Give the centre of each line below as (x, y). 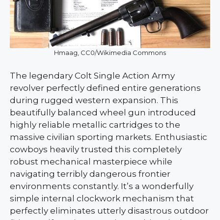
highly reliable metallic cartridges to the (95, 125)
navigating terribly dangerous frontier (90, 174)
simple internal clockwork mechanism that (102, 199)
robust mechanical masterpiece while (91, 162)
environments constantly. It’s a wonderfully (102, 186)
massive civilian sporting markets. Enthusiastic (109, 137)
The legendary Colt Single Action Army (92, 76)
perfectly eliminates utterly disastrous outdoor (109, 211)
